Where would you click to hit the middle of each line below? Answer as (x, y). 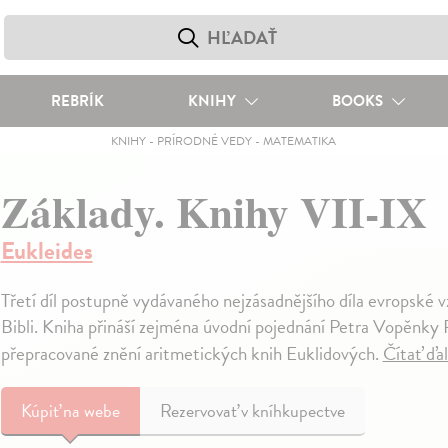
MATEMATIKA (300, 141)
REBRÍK (77, 101)
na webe (91, 410)
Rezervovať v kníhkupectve (252, 410)
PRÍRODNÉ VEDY (205, 141)
